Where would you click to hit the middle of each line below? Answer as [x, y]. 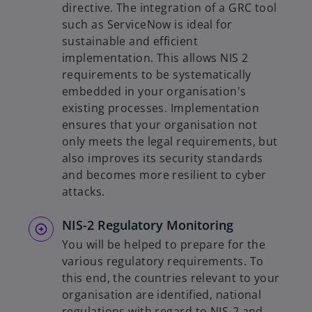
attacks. [84, 191]
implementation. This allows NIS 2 [155, 57]
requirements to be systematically [157, 74]
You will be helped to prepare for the [164, 244]
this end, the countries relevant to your [171, 278]
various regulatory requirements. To [163, 261]
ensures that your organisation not [159, 124]
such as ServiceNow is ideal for [147, 24]
